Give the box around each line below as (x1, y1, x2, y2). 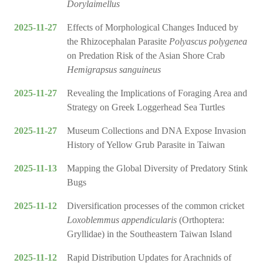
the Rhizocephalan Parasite (67, 36, 169, 47)
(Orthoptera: (177, 215, 224, 225)
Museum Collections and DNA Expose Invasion (67, 126, 246, 136)
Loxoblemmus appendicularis (67, 215, 177, 225)
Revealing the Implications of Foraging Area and (67, 88, 247, 99)
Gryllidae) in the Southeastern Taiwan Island (67, 229, 232, 240)
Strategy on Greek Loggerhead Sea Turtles (67, 102, 225, 113)
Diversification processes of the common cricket (67, 201, 244, 211)
